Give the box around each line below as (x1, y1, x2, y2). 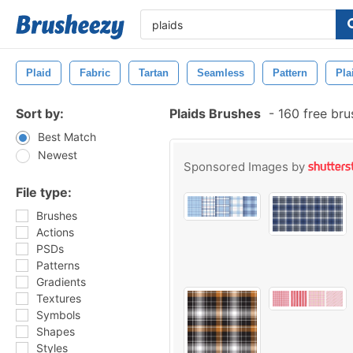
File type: (16, 184, 72, 200)
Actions (36, 225, 74, 239)
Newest (38, 148, 77, 162)
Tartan (139, 67, 169, 79)
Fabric (80, 67, 110, 79)
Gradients (36, 275, 86, 288)
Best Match (38, 130, 96, 143)
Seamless (197, 67, 244, 79)
